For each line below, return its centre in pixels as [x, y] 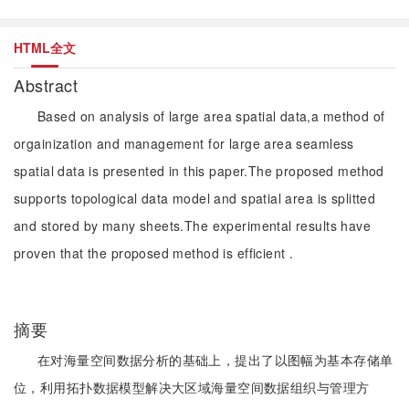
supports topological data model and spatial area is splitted [195, 198]
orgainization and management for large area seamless [184, 143]
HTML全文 [45, 47]
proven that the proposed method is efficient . [154, 253]
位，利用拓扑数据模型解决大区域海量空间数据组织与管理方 [192, 387]
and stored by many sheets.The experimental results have [193, 225]
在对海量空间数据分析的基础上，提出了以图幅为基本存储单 [215, 360]
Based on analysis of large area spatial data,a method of [211, 116]
